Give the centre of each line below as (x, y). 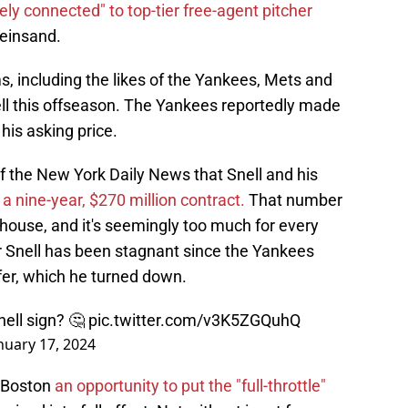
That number (294, 200)
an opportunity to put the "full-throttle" (190, 386)
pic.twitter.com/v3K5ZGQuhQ (194, 321)
